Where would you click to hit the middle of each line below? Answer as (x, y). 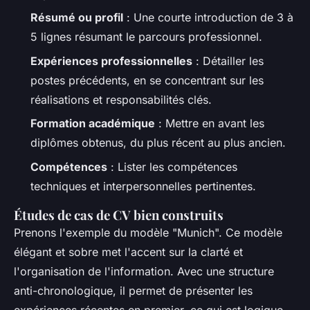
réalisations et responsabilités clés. (121, 99)
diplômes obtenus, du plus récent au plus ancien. (158, 143)
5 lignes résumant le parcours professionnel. (146, 37)
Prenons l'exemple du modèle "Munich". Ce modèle (148, 232)
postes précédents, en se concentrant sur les (147, 80)
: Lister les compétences (172, 166)
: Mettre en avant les (210, 124)
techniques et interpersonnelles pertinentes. (143, 186)
